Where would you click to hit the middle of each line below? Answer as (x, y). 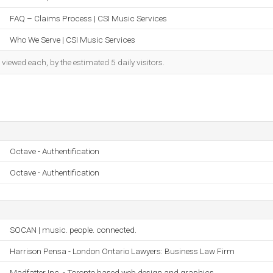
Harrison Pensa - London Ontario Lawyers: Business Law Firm (122, 251)
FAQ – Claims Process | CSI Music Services (88, 18)
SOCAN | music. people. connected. (73, 230)
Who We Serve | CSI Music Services (73, 40)
